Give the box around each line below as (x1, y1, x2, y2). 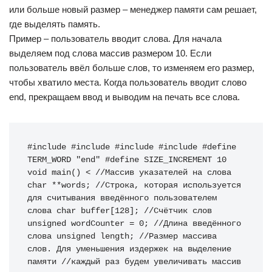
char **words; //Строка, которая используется (27, 181, 241, 190)
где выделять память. (9, 19, 100, 29)
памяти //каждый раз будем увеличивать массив (27, 257, 241, 267)
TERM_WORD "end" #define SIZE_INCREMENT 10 (27, 155, 226, 165)
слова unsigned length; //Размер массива (27, 232, 217, 241)
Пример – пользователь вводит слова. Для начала (9, 33, 222, 44)
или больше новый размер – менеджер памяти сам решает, (9, 4, 257, 15)
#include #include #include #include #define (27, 143, 236, 152)
